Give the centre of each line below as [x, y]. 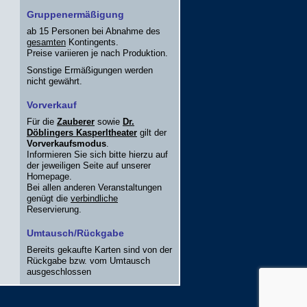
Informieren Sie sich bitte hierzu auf [97, 155]
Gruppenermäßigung [75, 14]
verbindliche [94, 198]
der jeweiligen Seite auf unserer [89, 165]
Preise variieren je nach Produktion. [97, 53]
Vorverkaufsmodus [66, 144]
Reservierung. [54, 209]
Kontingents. [92, 42]
